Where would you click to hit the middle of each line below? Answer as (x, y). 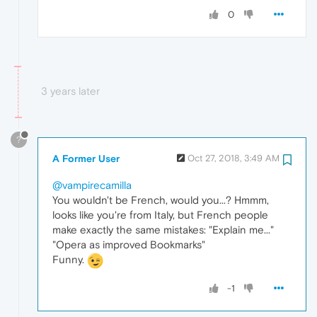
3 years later (70, 91)
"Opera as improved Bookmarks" (129, 244)
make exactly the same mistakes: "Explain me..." (163, 229)
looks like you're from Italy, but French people (160, 214)
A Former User (86, 158)
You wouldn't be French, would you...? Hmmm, (161, 200)
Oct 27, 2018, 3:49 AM (234, 158)
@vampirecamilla (92, 185)
